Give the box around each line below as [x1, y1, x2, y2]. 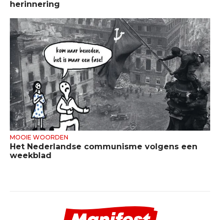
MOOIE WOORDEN [10, 133, 68, 141]
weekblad [10, 150, 52, 160]
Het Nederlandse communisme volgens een [10, 141, 197, 151]
